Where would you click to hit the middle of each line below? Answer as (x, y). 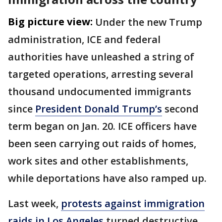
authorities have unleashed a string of (101, 56)
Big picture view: (50, 21)
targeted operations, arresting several (101, 74)
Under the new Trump (149, 22)
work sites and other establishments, (98, 161)
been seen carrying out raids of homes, (102, 143)
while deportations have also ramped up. (107, 178)
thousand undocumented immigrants (100, 91)
